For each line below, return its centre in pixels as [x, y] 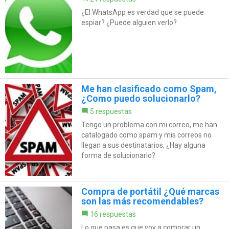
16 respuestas [113, 214]
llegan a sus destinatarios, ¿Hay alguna [143, 145]
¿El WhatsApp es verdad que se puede [142, 13]
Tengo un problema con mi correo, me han [149, 125]
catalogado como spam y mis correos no [146, 135]
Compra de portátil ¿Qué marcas [150, 192]
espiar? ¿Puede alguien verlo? [129, 23]
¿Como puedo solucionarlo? [141, 99]
